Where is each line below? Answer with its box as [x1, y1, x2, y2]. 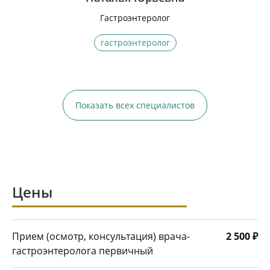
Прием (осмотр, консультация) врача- [12, 230, 190, 243]
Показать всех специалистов [75, 99, 195, 111]
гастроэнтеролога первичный [12, 244, 153, 257]
